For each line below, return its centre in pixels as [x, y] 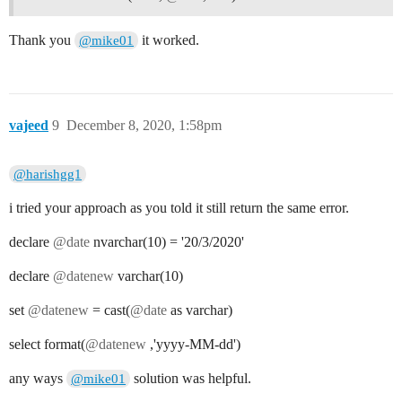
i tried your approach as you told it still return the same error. [179, 207]
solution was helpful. [191, 378]
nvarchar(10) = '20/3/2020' [167, 241]
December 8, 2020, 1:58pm [144, 125]
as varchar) [200, 310]
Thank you [42, 39]
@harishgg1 [48, 174]
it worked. [169, 39]
